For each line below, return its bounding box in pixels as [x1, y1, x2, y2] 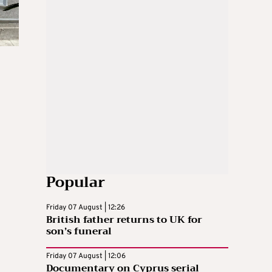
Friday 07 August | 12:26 [46, 202, 125, 212]
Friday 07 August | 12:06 [46, 251, 126, 261]
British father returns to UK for [46, 211, 202, 228]
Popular [46, 169, 105, 195]
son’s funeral [46, 222, 112, 240]
